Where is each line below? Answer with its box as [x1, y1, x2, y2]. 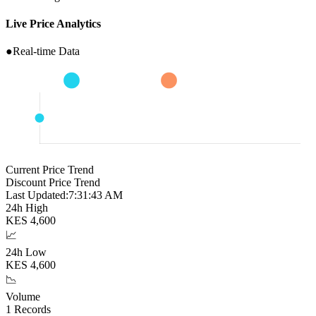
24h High [6, 202, 48, 214]
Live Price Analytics [6, 17, 101, 30]
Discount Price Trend [6, 176, 100, 189]
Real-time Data [13, 45, 80, 58]
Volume [6, 291, 40, 303]
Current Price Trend [6, 164, 94, 176]
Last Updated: [6, 189, 68, 202]
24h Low [6, 246, 47, 259]
